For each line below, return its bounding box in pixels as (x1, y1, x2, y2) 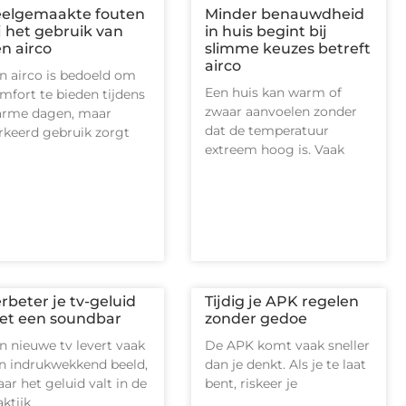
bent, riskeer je (205, 375, 298, 391)
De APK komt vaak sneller (205, 337, 371, 353)
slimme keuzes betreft (205, 40, 372, 57)
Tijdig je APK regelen (205, 293, 360, 310)
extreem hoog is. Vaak (205, 141, 345, 158)
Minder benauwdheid (205, 5, 365, 23)
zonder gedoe (205, 310, 308, 327)
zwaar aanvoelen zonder (205, 103, 358, 120)
